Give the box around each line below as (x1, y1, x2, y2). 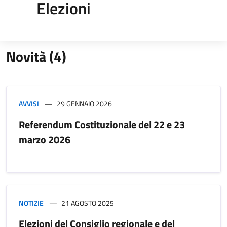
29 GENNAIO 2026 (57, 98, 112, 109)
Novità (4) (6, 45, 66, 67)
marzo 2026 (19, 131, 70, 147)
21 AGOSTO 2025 (61, 197, 114, 208)
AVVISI (19, 98, 39, 109)
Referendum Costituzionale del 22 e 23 (19, 116, 185, 132)
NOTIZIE (19, 197, 44, 208)
